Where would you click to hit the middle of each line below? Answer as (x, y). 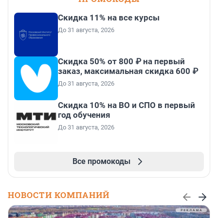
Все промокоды (101, 161)
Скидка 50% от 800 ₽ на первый (121, 61)
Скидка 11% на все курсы (109, 17)
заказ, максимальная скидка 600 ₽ (128, 71)
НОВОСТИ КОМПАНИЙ (59, 195)
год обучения (84, 115)
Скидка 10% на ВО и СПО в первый (127, 105)
